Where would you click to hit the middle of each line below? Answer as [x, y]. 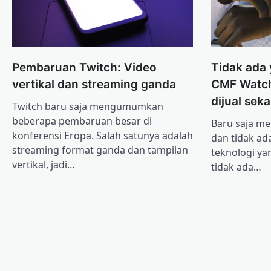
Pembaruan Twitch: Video [84, 67]
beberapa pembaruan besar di [82, 121]
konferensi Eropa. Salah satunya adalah [103, 135]
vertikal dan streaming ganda [94, 84]
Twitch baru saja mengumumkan [88, 106]
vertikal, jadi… [44, 164]
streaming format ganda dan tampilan [100, 150]
